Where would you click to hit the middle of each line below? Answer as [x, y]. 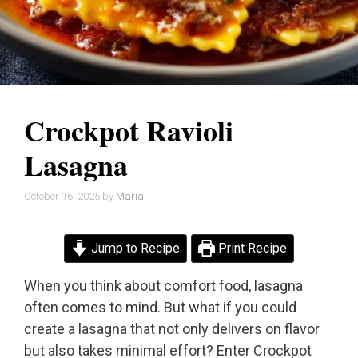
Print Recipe [251, 249]
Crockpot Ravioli [129, 130]
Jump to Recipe [134, 249]
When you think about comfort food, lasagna [163, 286]
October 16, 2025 [62, 197]
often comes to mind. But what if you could [160, 308]
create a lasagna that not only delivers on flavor [172, 329]
